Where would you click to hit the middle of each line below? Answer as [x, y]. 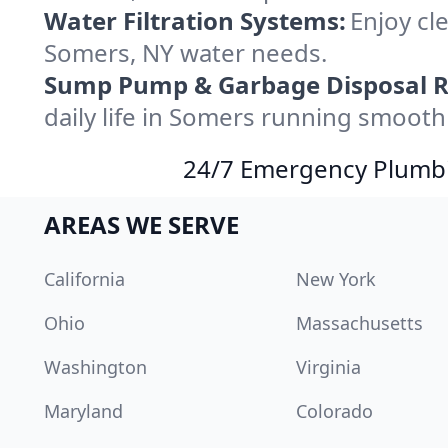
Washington [95, 367]
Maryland [83, 411]
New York [336, 279]
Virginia [328, 367]
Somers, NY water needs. [185, 52]
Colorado [334, 411]
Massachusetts [359, 323]
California [84, 279]
